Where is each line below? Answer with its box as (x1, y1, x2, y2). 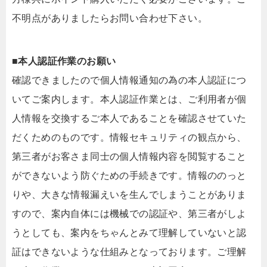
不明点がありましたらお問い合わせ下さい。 (12, 13, 207, 23)
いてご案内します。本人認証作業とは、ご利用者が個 (12, 94, 247, 104)
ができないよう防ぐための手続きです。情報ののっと (12, 170, 247, 181)
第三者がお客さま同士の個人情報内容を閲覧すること (12, 151, 247, 162)
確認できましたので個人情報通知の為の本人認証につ (12, 74, 247, 85)
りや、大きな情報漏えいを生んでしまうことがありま (12, 189, 247, 200)
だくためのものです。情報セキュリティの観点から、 (12, 132, 247, 142)
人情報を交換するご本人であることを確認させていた (12, 113, 247, 123)
